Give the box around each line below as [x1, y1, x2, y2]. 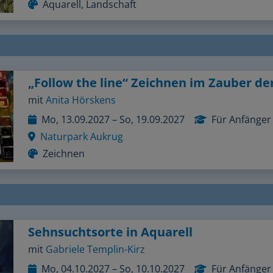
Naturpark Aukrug [40, 124, 123, 138]
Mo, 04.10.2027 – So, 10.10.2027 [41, 256, 185, 270]
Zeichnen [43, 141, 85, 155]
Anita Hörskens [46, 87, 116, 101]
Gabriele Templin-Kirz [46, 236, 145, 250]
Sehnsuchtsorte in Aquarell [28, 218, 193, 235]
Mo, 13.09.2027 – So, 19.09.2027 [41, 107, 185, 121]
